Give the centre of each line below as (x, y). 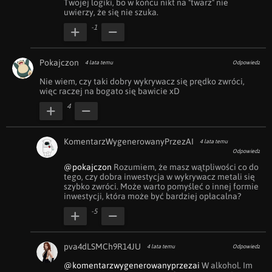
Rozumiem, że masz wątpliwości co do (185, 167)
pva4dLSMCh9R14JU (102, 246)
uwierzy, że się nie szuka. (111, 12)
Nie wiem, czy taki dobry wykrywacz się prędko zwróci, (142, 81)
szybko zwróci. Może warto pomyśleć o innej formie (161, 186)
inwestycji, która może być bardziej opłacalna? (152, 196)
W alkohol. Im (226, 265)
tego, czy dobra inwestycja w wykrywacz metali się (159, 177)
